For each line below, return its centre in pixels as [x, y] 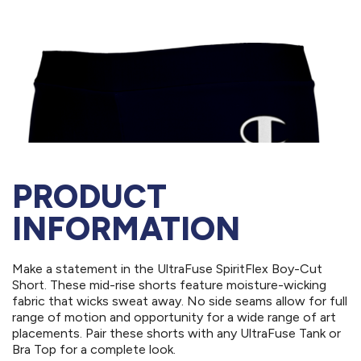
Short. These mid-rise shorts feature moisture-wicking [169, 285]
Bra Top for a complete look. [94, 350]
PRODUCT [89, 197]
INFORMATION [126, 229]
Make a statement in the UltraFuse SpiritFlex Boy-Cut [167, 269]
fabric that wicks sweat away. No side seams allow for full [180, 301]
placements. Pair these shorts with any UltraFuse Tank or [176, 334]
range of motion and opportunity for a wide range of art [174, 317]
